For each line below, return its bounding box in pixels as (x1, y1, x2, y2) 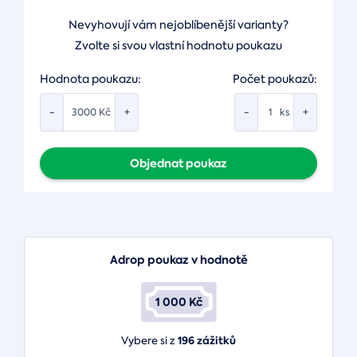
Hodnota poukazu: (40, 72, 141, 86)
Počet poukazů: (233, 72, 317, 86)
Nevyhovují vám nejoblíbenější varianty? (69, 18, 288, 32)
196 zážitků (178, 333, 236, 348)
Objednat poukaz (130, 155, 227, 171)
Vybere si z (121, 334, 178, 347)
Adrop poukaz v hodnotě (109, 252, 248, 268)
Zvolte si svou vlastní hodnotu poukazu (75, 38, 282, 53)
